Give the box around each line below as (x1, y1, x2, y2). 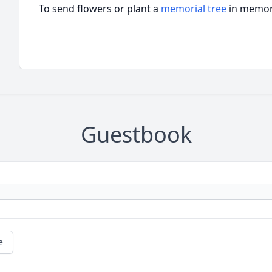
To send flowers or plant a (39, 2, 161, 15)
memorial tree (161, 2, 226, 15)
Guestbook (80, 120, 192, 149)
